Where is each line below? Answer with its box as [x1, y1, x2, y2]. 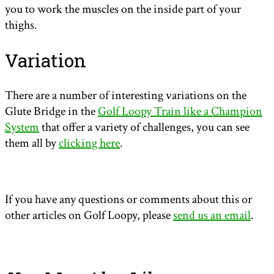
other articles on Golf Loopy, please [5, 207, 173, 223]
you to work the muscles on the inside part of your [5, 1, 241, 18]
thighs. [5, 17, 37, 34]
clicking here [59, 135, 120, 151]
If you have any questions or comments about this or [5, 191, 252, 207]
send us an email [173, 207, 251, 223]
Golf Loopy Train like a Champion [98, 103, 262, 119]
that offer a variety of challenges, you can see [39, 119, 250, 135]
